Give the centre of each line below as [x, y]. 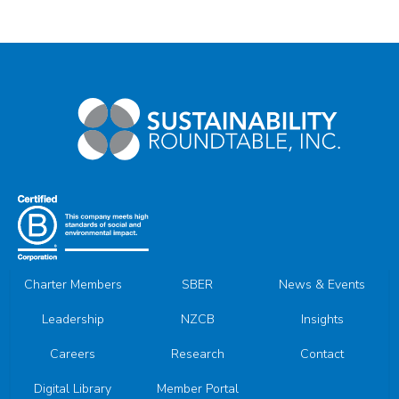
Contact [322, 354]
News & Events [322, 285]
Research [197, 354]
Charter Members [73, 285]
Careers [73, 354]
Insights [322, 320]
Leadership [73, 320]
